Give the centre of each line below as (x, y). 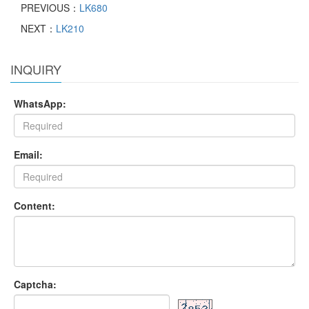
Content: (34, 206)
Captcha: (35, 285)
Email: (28, 155)
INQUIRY (36, 69)
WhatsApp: (40, 104)
